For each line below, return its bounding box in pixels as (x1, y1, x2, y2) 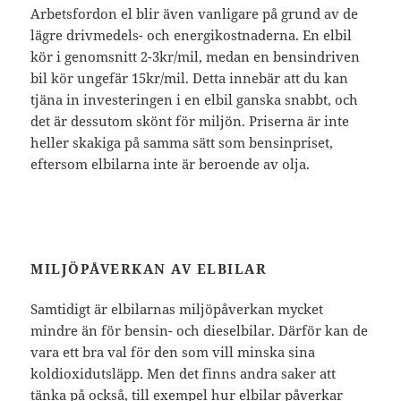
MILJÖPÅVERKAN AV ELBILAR (30, 259, 268, 277)
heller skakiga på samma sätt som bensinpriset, (30, 132, 334, 151)
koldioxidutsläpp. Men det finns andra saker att (30, 363, 337, 382)
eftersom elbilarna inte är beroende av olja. (30, 154, 311, 173)
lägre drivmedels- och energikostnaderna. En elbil (30, 25, 353, 44)
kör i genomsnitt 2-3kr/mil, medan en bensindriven (30, 47, 361, 65)
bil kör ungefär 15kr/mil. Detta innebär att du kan (30, 68, 349, 87)
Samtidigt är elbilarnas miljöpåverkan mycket (30, 299, 324, 318)
